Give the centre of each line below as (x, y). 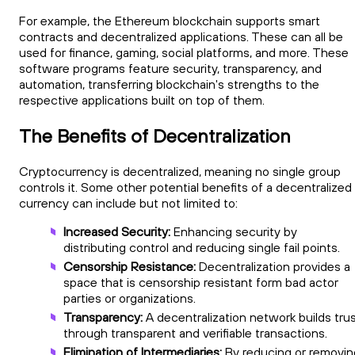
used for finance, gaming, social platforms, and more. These (184, 52)
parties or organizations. (130, 298)
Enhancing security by (234, 231)
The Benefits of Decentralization (155, 135)
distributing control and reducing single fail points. (205, 247)
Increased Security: (117, 231)
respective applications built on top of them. (144, 100)
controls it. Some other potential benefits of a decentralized (185, 187)
